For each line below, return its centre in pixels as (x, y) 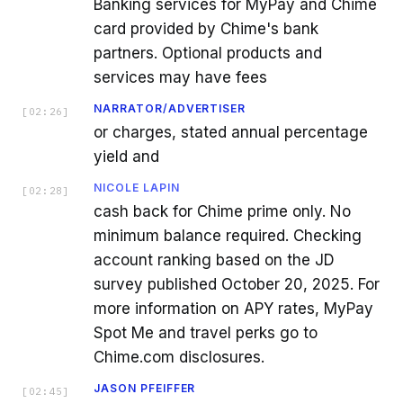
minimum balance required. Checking (228, 235)
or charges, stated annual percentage (231, 132)
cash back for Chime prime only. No (222, 211)
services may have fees (180, 77)
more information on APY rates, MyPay (233, 308)
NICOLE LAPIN (137, 187)
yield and (126, 156)
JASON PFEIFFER (145, 388)
